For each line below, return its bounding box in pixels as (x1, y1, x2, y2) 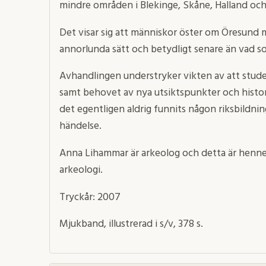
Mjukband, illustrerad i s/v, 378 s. (59, 216, 203, 233)
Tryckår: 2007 (59, 188, 121, 206)
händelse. (59, 118, 102, 135)
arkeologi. (59, 161, 103, 179)
